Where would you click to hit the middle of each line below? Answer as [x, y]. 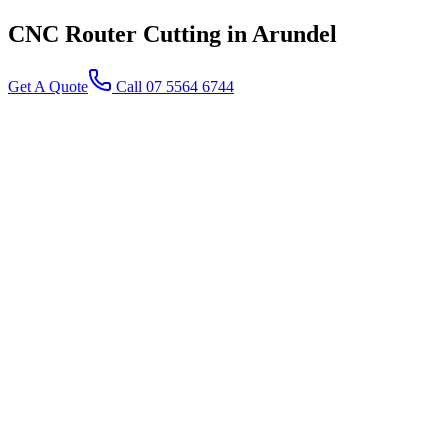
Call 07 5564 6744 [173, 86]
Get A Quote [48, 86]
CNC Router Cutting [114, 33]
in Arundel [282, 33]
